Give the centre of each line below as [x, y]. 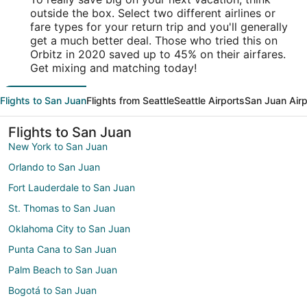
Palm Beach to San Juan [63, 270]
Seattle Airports [209, 101]
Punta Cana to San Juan [62, 249]
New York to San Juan [58, 147]
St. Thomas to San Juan [62, 208]
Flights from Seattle [130, 101]
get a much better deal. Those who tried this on [154, 41]
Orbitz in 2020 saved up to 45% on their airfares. [158, 54]
